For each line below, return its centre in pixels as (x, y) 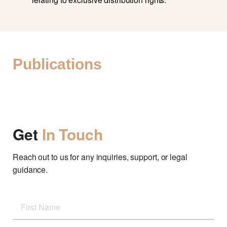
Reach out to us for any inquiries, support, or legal (100, 157)
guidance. (30, 169)
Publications (57, 64)
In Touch (72, 134)
